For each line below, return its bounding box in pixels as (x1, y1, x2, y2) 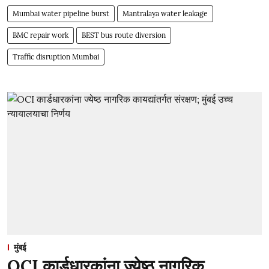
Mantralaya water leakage (122, 8, 208, 18)
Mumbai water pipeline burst (13, 8, 109, 18)
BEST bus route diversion (82, 30, 166, 40)
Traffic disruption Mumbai (13, 52, 99, 61)
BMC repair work (13, 30, 68, 40)
